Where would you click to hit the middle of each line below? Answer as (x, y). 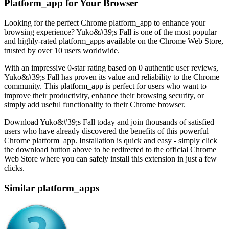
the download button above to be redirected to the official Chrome (110, 150)
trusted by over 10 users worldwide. (62, 50)
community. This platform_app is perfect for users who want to (105, 86)
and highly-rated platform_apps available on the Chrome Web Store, (114, 41)
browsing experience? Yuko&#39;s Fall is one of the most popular (110, 32)
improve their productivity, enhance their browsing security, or (104, 95)
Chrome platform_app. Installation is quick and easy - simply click (111, 140)
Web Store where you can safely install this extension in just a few (110, 159)
